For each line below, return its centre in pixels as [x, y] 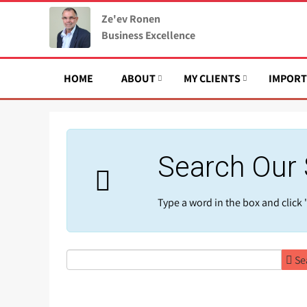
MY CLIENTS [212, 78]
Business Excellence [148, 35]
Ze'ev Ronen [131, 19]
